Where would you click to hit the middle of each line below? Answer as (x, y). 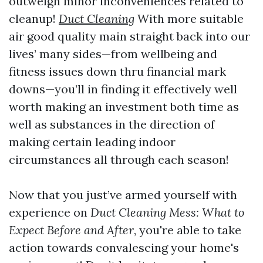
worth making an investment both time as (124, 107)
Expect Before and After (71, 230)
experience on (50, 213)
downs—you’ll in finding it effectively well (123, 89)
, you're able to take (188, 230)
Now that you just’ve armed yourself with (123, 195)
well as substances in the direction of (112, 124)
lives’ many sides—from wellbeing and (113, 54)
